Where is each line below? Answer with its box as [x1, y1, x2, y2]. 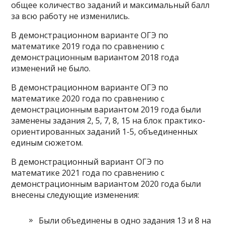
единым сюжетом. [11, 137, 83, 148]
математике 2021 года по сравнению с [11, 167, 165, 178]
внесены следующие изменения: [11, 189, 140, 200]
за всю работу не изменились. [11, 11, 130, 22]
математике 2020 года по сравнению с [11, 93, 165, 104]
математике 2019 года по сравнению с [11, 41, 165, 52]
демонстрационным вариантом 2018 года [11, 52, 179, 63]
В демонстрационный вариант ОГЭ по [11, 156, 164, 167]
